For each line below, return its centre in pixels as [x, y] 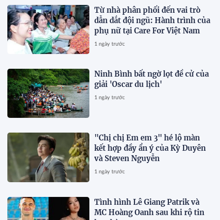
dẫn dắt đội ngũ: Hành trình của [152, 20]
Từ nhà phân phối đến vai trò [148, 10]
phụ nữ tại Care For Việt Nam [147, 30]
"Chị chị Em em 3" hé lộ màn [147, 138]
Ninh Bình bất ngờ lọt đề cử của [152, 74]
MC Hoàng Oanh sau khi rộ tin [150, 212]
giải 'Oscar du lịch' [128, 84]
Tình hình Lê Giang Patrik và [147, 202]
